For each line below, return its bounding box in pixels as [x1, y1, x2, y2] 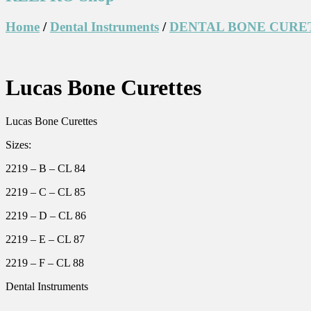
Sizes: [6, 139, 31, 151]
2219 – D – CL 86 [6, 210, 86, 222]
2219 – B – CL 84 [6, 162, 85, 175]
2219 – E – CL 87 [6, 233, 85, 246]
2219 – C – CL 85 [6, 186, 85, 199]
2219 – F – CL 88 [6, 257, 84, 269]
